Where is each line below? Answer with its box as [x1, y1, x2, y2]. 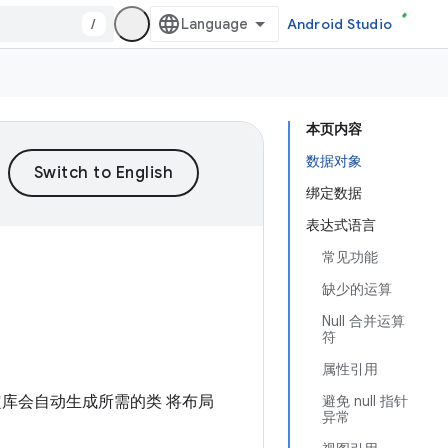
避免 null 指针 [322, 392, 408, 410]
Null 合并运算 [322, 312, 405, 330]
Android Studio [286, 15, 392, 33]
